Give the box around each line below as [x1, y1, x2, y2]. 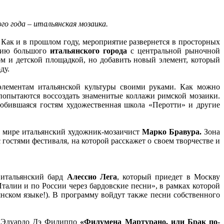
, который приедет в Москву [116, 172, 220, 181]
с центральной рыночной [126, 46, 220, 55]
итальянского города [49, 46, 127, 55]
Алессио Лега [66, 172, 117, 181]
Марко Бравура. [141, 127, 204, 136]
